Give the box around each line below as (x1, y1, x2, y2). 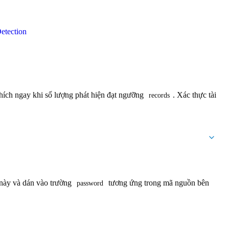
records (149, 91, 170, 100)
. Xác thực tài (173, 90, 218, 100)
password (77, 179, 103, 188)
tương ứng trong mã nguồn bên (106, 178, 211, 188)
